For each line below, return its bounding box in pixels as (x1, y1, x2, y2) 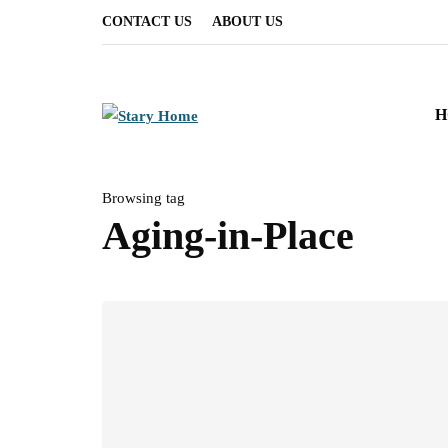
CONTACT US (102, 14, 192, 29)
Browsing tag (102, 190, 185, 206)
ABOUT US (212, 14, 283, 29)
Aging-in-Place (102, 213, 354, 258)
